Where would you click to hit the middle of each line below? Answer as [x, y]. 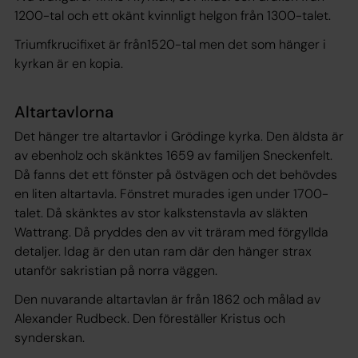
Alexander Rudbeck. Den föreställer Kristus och [150, 318]
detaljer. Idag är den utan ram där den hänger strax [163, 251]
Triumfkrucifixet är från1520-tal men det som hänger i [170, 44]
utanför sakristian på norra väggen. [116, 270]
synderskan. [50, 337]
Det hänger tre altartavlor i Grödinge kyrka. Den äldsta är [179, 136]
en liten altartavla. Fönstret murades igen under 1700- [171, 193]
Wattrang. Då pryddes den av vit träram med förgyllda [171, 232]
